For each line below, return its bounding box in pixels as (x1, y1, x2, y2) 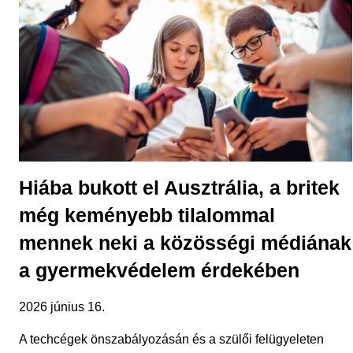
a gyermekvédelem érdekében (19, 259, 299, 282)
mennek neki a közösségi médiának (19, 232, 351, 255)
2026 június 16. (19, 300, 105, 314)
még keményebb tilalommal (19, 204, 275, 227)
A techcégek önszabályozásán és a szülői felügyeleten (19, 333, 324, 347)
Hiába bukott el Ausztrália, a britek (19, 176, 340, 199)
